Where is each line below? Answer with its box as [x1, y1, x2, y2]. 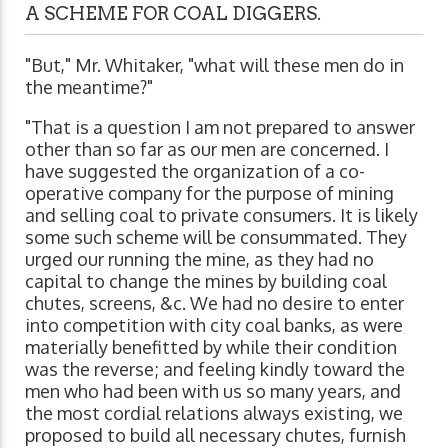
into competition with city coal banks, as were [25, 313, 403, 336]
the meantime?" [25, 75, 153, 98]
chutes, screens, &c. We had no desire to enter [25, 291, 404, 314]
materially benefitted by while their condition [25, 335, 397, 358]
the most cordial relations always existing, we [25, 401, 403, 424]
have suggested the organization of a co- [25, 159, 365, 182]
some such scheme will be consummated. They [25, 225, 407, 248]
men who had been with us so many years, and [25, 379, 401, 402]
